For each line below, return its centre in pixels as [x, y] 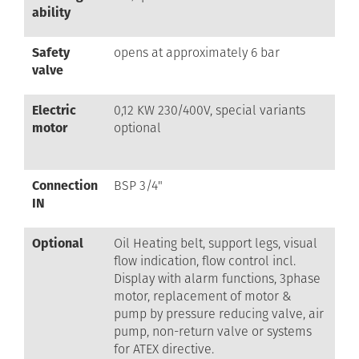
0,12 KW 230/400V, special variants [209, 110]
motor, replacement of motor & [202, 296]
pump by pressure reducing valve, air [218, 314]
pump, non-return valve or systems [212, 331]
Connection [65, 186]
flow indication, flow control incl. [204, 261]
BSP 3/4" [138, 186]
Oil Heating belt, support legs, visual [215, 243]
